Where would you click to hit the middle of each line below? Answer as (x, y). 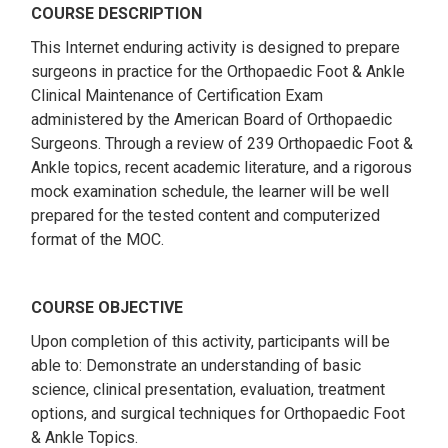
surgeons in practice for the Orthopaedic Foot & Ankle (218, 71)
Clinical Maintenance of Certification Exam (177, 95)
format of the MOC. (97, 239)
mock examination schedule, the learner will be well (210, 191)
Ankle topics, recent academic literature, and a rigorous (221, 167)
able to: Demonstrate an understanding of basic (196, 365)
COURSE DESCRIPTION (116, 13)
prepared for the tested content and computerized (205, 215)
